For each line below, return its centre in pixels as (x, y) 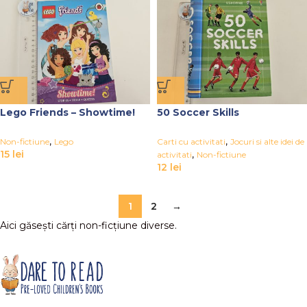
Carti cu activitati (191, 142)
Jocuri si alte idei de (267, 142)
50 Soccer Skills (198, 112)
